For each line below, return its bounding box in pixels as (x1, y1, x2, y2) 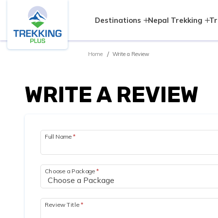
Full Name (45, 132, 73, 140)
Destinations (95, 15, 141, 25)
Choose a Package (45, 167, 96, 175)
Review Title (45, 200, 81, 208)
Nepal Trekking (148, 15, 202, 25)
